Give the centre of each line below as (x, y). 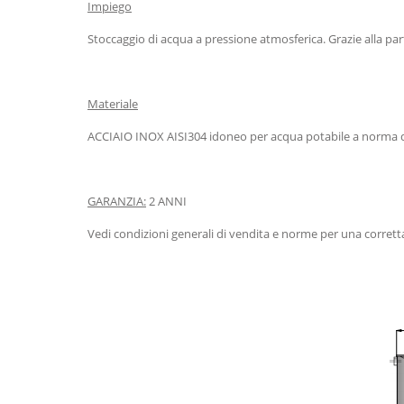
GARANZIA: (117, 201)
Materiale (113, 103)
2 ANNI (166, 201)
